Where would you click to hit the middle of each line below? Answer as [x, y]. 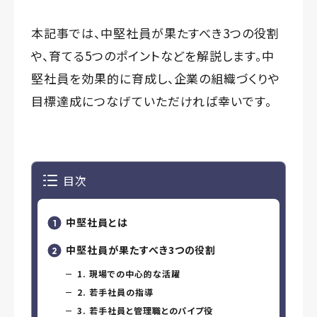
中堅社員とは [97, 222]
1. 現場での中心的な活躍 [129, 273]
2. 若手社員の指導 [115, 292]
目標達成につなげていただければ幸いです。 [152, 101]
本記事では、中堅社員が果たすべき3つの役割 [156, 33]
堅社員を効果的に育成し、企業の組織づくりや [156, 79]
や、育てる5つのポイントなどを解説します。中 [153, 56]
